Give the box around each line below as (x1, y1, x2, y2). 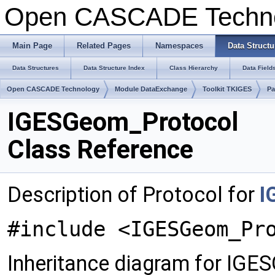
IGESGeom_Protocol (7, 107, 238, 137)
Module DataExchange (115, 85, 187, 93)
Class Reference (7, 134, 193, 165)
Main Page (12, 41, 52, 50)
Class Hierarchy (169, 64, 218, 71)
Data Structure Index (83, 64, 145, 71)
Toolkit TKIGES (203, 85, 252, 93)
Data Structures (12, 64, 59, 71)
